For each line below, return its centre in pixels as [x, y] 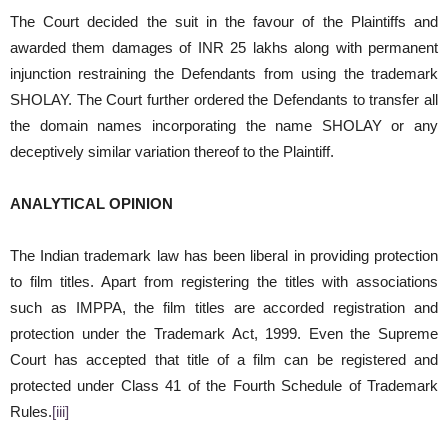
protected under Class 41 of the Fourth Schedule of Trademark [224, 386]
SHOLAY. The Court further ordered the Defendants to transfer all [224, 100]
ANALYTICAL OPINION [91, 204]
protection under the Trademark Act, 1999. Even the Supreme [224, 334]
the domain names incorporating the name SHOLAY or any [224, 126]
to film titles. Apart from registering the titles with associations [224, 282]
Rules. [31, 412]
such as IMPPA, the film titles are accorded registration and [224, 308]
